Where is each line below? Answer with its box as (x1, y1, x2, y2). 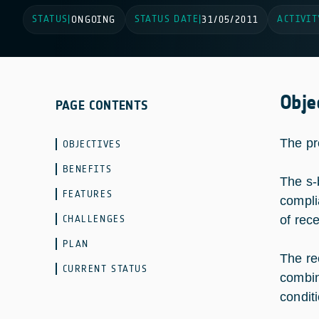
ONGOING (70, 14, 116, 26)
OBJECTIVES (62, 138, 122, 150)
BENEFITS (62, 163, 113, 175)
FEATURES (62, 188, 113, 200)
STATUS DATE (134, 13, 199, 25)
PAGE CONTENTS (55, 98, 149, 113)
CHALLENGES (62, 213, 126, 225)
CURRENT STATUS (62, 263, 148, 275)
